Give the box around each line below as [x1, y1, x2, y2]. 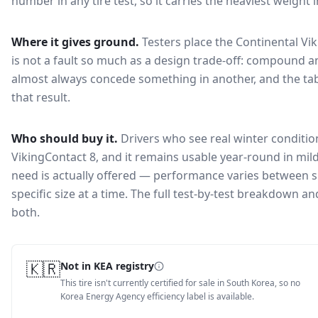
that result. [11, 89, 70, 105]
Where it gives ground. [11, 34, 139, 50]
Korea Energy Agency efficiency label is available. [60, 290, 254, 302]
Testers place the [142, 34, 236, 50]
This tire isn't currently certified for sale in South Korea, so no [60, 277, 300, 289]
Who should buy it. [11, 131, 118, 146]
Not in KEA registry [60, 259, 154, 273]
